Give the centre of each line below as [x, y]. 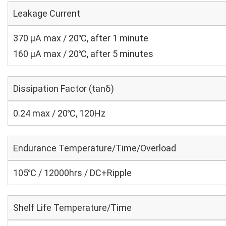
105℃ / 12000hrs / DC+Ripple [72, 173]
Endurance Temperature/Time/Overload [95, 148]
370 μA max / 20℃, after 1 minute [81, 38]
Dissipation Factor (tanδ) [64, 89]
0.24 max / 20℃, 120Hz [59, 113]
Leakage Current [47, 13]
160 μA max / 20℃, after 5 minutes [83, 54]
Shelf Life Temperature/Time [72, 208]
